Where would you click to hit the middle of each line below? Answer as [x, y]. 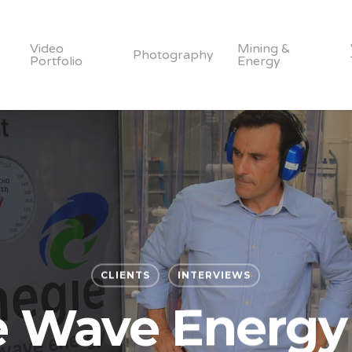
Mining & [264, 49]
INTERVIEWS [214, 275]
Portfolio [56, 61]
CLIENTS [125, 275]
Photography [174, 55]
